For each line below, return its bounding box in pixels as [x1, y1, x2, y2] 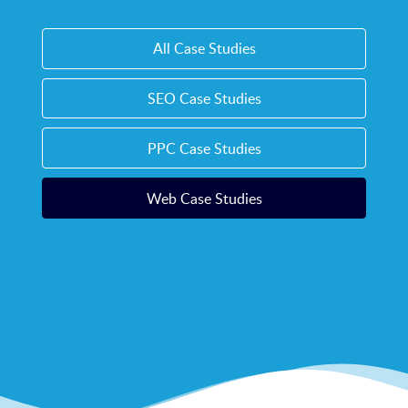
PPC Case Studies [147, 138, 261, 158]
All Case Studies [152, 38, 256, 59]
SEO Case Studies [147, 88, 261, 109]
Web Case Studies [146, 188, 262, 209]
